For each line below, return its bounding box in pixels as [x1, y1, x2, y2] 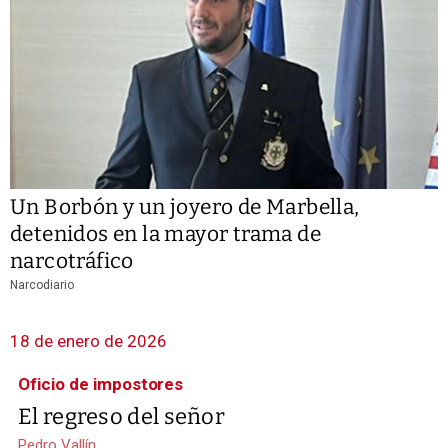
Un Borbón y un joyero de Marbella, [10, 193, 360, 220]
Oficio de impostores [18, 373, 184, 394]
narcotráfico [10, 247, 134, 274]
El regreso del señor [18, 402, 225, 430]
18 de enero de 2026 [10, 330, 167, 351]
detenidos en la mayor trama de [10, 220, 321, 247]
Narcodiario [10, 277, 74, 292]
